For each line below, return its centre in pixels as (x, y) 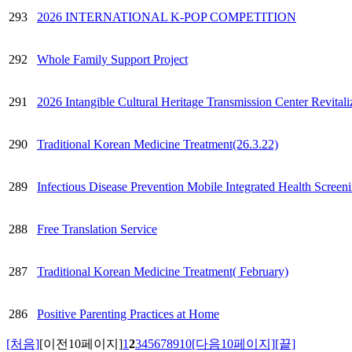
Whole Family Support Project (112, 59)
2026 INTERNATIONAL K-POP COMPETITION (167, 16)
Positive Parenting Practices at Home (128, 313)
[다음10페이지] (233, 343)
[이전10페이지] (81, 343)
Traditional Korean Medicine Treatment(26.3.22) (158, 144)
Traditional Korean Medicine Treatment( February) (163, 271)
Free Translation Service (97, 229)
